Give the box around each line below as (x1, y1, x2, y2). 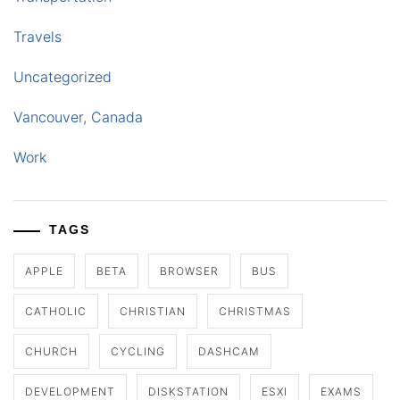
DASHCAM (198, 345, 260, 359)
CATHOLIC (25, 304, 87, 319)
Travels (13, 28, 62, 46)
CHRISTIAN (120, 304, 186, 319)
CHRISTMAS (219, 304, 291, 319)
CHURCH (25, 345, 78, 359)
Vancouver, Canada (13, 108, 143, 127)
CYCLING (111, 345, 165, 359)
